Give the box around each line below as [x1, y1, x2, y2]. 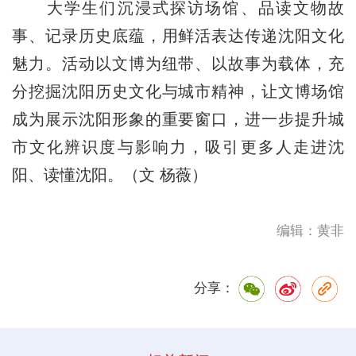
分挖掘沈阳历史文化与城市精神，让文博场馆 [11, 83, 345, 101]
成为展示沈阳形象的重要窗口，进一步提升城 [11, 110, 345, 129]
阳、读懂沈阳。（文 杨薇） [11, 166, 207, 184]
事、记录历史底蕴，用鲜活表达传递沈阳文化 [11, 27, 345, 45]
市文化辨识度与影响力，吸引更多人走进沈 [11, 138, 345, 157]
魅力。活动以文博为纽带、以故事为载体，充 [11, 55, 345, 73]
